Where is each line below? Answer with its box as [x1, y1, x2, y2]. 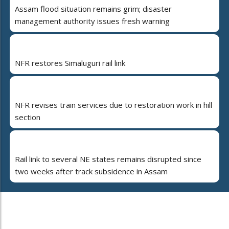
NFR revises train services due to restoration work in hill [15, 99, 212, 110]
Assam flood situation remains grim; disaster [15, 3, 172, 14]
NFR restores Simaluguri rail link [15, 57, 125, 68]
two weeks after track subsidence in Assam [15, 166, 168, 176]
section [15, 111, 40, 122]
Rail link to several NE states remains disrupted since [15, 153, 201, 164]
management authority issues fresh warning [15, 15, 170, 26]
